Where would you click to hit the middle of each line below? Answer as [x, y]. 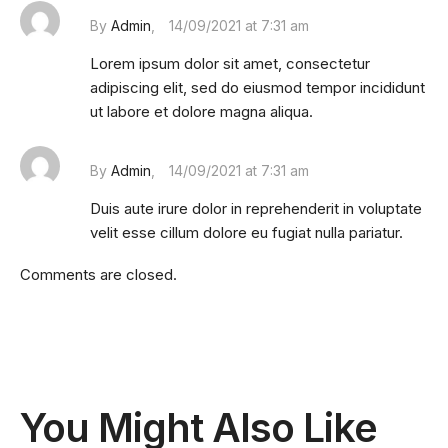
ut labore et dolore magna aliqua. [201, 111]
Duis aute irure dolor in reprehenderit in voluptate [256, 208]
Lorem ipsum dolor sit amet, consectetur [230, 63]
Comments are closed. [98, 274]
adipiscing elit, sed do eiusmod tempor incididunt [257, 87]
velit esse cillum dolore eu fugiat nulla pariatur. [246, 232]
